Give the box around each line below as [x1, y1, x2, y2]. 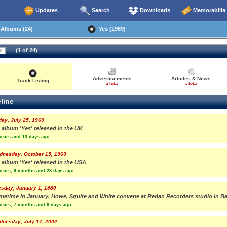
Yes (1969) [95, 25, 126, 32]
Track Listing [17, 78, 49, 83]
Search [90, 7, 110, 13]
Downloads [138, 7, 170, 13]
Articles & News [171, 75, 211, 81]
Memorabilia [192, 7, 225, 13]
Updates [34, 7, 58, 13]
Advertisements [92, 75, 132, 81]
